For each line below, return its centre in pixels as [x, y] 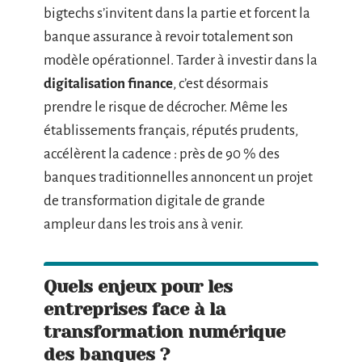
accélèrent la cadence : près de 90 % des [162, 154]
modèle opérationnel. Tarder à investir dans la [181, 60]
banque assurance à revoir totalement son [168, 37]
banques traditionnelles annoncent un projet [178, 177]
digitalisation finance [108, 84]
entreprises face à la [135, 309]
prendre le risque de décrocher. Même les [166, 107]
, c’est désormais [221, 84]
